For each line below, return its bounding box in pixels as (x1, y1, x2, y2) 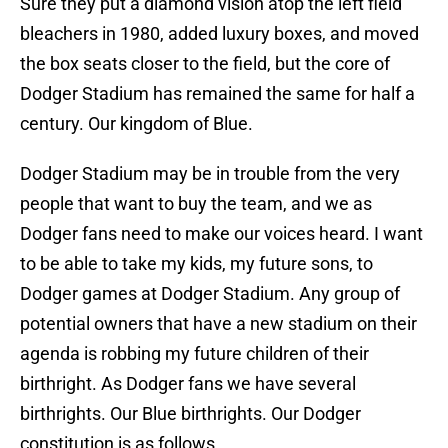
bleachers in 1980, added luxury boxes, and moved (20, 23, 419, 45)
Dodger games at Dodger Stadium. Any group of (20, 283, 400, 305)
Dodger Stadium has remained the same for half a (20, 83, 415, 105)
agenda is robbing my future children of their (20, 343, 369, 365)
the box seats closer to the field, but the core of (20, 53, 390, 75)
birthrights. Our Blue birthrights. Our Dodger (20, 403, 361, 425)
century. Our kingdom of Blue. (20, 113, 253, 135)
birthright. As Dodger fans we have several (20, 373, 356, 395)
